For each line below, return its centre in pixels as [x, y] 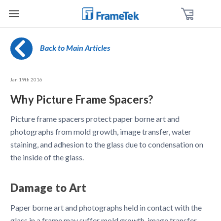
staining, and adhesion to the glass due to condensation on [107, 144]
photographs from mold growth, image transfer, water [101, 131]
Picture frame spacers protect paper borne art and [95, 119]
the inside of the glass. [47, 157]
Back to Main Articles [75, 48]
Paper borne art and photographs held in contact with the [106, 207]
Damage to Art [49, 187]
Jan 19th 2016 [26, 80]
